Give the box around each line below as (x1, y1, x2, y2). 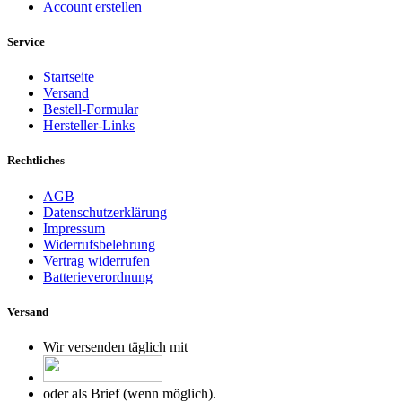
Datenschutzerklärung (43, 204, 167, 220)
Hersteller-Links (43, 118, 135, 134)
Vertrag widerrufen (43, 252, 150, 268)
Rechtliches (7, 153, 65, 168)
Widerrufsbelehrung (43, 236, 155, 252)
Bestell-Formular (43, 101, 138, 118)
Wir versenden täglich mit (43, 338, 188, 354)
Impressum (43, 220, 105, 236)
